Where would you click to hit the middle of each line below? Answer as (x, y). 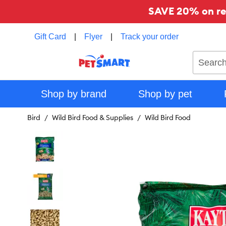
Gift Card (50, 37)
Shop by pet (165, 94)
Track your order (150, 37)
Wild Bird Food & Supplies (93, 118)
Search (205, 55)
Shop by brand (73, 94)
